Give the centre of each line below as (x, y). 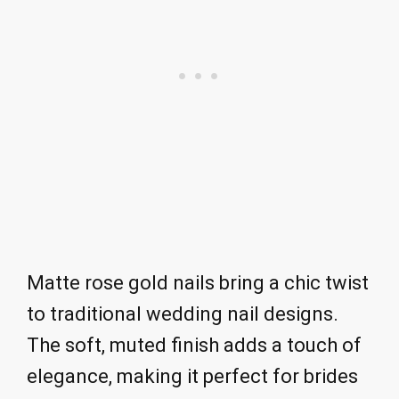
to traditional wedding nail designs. (183, 314)
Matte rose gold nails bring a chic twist (198, 283)
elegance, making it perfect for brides (192, 377)
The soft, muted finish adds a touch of (194, 346)
